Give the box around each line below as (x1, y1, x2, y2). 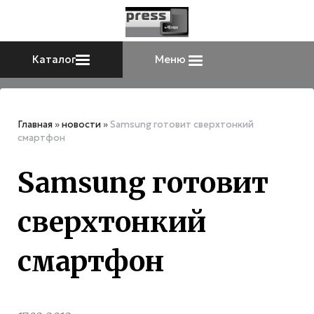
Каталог (32, 53, 76, 67)
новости (62, 118, 101, 131)
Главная (18, 118, 53, 131)
